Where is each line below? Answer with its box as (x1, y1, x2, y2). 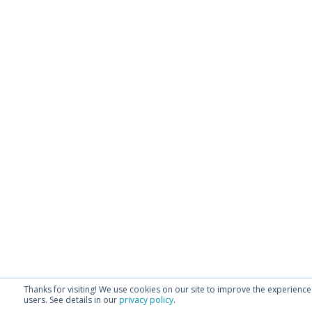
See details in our (49, 294, 119, 306)
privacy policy (119, 294, 173, 306)
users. (24, 294, 47, 306)
